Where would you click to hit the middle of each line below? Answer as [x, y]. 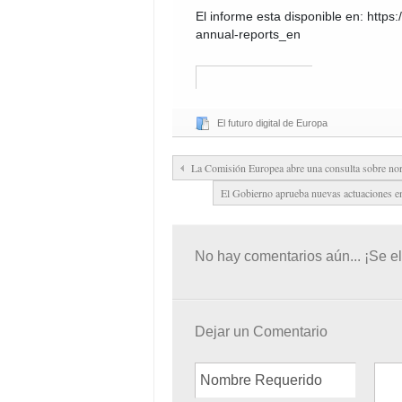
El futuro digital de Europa [272, 123]
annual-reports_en [248, 34]
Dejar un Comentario [261, 332]
